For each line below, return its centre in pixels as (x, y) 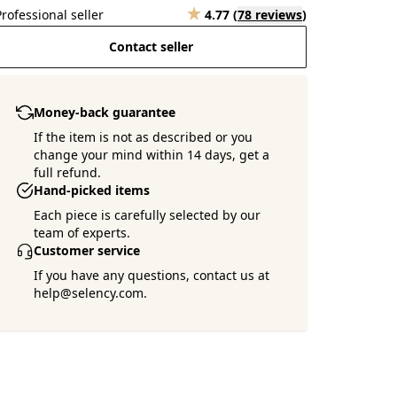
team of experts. (82, 233)
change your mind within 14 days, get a (152, 155)
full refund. (68, 172)
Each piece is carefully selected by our (148, 215)
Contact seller (151, 47)
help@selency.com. (91, 293)
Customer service (87, 250)
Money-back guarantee (105, 112)
